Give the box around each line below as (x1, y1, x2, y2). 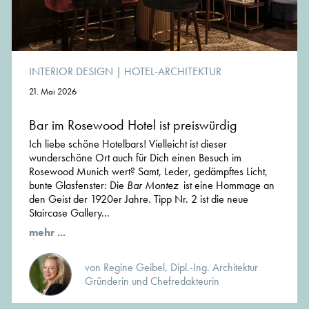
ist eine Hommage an (178, 178, 275, 193)
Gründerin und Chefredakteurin (85, 274, 219, 289)
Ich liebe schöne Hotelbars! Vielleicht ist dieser (29, 137, 227, 152)
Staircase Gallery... (29, 206, 110, 221)
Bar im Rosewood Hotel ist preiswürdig (29, 116, 237, 134)
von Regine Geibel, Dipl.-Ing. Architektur (85, 260, 258, 275)
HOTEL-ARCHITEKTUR (124, 64, 221, 79)
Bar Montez (127, 178, 178, 193)
